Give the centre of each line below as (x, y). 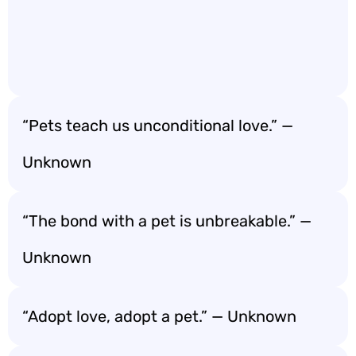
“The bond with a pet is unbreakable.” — (167, 221)
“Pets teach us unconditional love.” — (158, 126)
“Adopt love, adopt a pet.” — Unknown (159, 316)
